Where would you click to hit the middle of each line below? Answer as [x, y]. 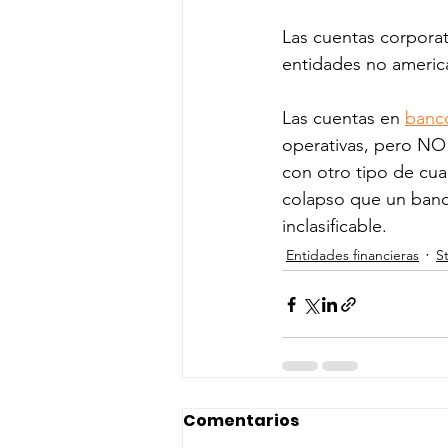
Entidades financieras [352, 254]
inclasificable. [334, 226]
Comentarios [241, 421]
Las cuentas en [343, 118]
